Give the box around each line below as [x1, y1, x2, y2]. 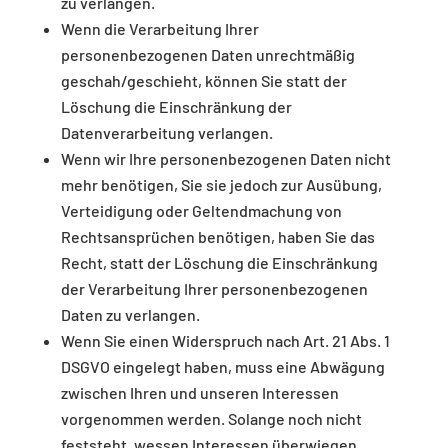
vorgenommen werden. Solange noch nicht [60, 409, 362, 429]
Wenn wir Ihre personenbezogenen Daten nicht [60, 149, 391, 169]
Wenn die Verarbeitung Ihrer [60, 19, 259, 39]
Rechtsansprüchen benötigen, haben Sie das [60, 227, 375, 247]
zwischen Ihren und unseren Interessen [60, 383, 339, 403]
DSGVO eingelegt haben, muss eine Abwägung [60, 357, 385, 377]
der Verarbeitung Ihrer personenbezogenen [60, 279, 368, 299]
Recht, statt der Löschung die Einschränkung [60, 253, 378, 273]
